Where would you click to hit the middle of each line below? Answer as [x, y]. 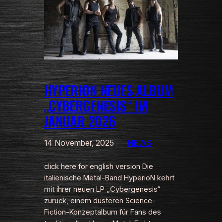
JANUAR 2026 [80, 121]
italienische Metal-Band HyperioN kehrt [109, 178]
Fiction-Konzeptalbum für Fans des [102, 212]
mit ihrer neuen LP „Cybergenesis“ [102, 190]
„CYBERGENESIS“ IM [96, 106]
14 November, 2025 [79, 143]
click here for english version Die [98, 167]
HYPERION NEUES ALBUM [109, 90]
